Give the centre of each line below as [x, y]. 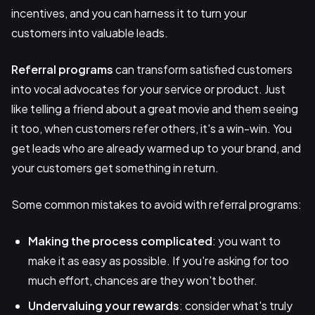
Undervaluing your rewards [104, 306]
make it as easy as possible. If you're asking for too [159, 261]
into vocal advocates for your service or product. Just [148, 89]
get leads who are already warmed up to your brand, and [156, 148]
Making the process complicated [120, 241]
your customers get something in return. [115, 168]
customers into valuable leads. [90, 33]
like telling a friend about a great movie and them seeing [155, 109]
